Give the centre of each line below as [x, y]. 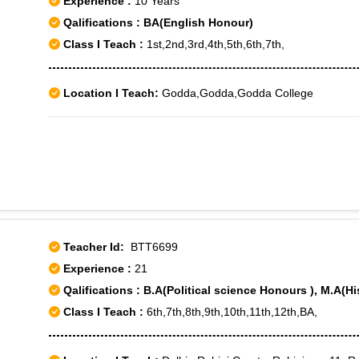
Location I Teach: [111, 93]
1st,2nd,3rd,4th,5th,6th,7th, [214, 44]
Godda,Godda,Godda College [236, 93]
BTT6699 [151, 247]
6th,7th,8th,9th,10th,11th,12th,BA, [230, 312]
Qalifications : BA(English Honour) [157, 22]
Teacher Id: [94, 247]
